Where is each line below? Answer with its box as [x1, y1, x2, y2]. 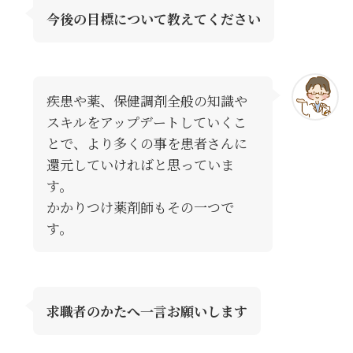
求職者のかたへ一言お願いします [46, 301, 247, 321]
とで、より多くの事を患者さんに [46, 133, 247, 154]
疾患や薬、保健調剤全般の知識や [46, 91, 247, 111]
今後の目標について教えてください [46, 8, 261, 28]
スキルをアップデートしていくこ [46, 112, 247, 132]
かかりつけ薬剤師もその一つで [46, 197, 234, 217]
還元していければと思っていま [46, 154, 234, 175]
